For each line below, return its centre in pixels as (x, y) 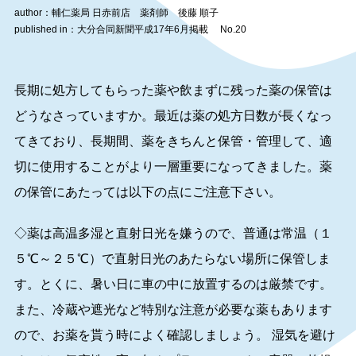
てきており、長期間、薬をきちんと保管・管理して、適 (173, 141)
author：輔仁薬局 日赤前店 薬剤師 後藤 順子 (116, 13)
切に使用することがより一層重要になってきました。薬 (173, 166)
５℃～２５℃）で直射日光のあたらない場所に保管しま (172, 259)
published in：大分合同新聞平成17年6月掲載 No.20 (130, 29)
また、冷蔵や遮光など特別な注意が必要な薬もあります (173, 310)
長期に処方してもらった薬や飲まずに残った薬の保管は (173, 90)
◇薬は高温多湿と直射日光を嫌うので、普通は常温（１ (173, 233)
